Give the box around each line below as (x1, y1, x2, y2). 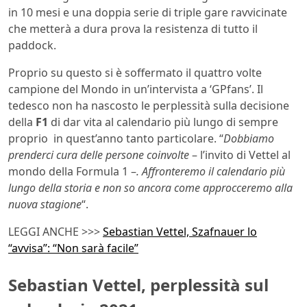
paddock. (8, 38, 56, 53)
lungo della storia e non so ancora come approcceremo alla (8, 180, 293, 196)
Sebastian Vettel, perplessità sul (8, 273, 269, 297)
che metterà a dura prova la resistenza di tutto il (8, 21, 258, 37)
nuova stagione (8, 197, 82, 212)
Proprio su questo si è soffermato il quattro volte (8, 65, 262, 81)
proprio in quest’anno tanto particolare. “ (8, 131, 223, 147)
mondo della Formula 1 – (8, 164, 136, 180)
